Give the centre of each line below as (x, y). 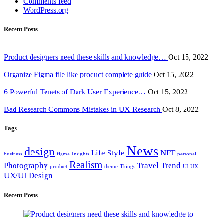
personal (187, 154)
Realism (86, 164)
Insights (80, 154)
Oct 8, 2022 (180, 109)
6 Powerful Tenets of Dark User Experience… (76, 92)
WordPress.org (46, 10)
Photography (26, 165)
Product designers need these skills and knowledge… (86, 57)
